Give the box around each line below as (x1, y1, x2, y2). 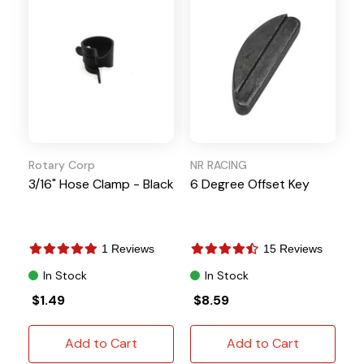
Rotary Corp (28, 157, 95, 172)
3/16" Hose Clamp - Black (28, 175, 174, 193)
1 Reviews (102, 241, 154, 255)
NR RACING (190, 157, 247, 172)
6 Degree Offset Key (190, 175, 310, 193)
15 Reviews (263, 241, 323, 255)
